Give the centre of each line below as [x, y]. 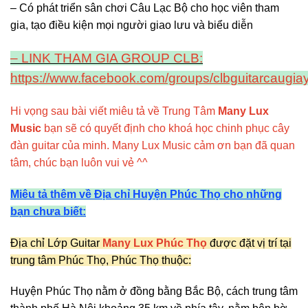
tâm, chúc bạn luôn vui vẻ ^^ [79, 163]
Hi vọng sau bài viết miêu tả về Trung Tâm [114, 111]
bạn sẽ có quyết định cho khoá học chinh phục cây [167, 129]
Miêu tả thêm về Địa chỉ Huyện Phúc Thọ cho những [146, 194]
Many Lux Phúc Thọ [156, 243]
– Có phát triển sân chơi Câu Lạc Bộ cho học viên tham [145, 8]
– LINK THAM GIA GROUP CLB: [107, 58]
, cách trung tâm [259, 291]
